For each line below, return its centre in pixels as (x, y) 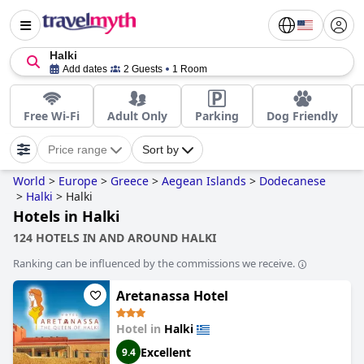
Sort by (160, 149)
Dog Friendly (302, 116)
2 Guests (143, 69)
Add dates (85, 69)
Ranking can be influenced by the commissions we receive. (154, 263)
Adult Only (137, 116)
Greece (130, 181)
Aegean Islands (204, 181)
